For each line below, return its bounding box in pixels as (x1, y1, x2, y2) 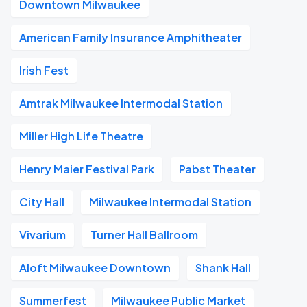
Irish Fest (19, 63, 69, 77)
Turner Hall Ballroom (90, 228, 198, 242)
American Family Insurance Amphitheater (19, 30, 242, 45)
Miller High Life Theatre (19, 129, 143, 143)
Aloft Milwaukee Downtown (19, 260, 171, 275)
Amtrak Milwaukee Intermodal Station (19, 96, 223, 110)
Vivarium (19, 228, 66, 242)
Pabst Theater (179, 162, 256, 176)
